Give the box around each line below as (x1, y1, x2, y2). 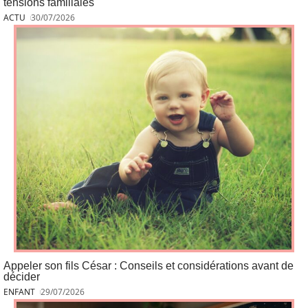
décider (3, 270, 40, 283)
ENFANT (3, 285, 35, 298)
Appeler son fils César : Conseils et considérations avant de (3, 259, 294, 272)
